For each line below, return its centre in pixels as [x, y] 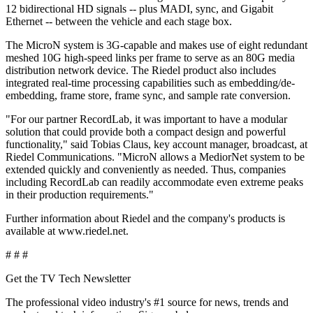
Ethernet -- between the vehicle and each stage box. [119, 21]
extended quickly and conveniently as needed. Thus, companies [146, 169]
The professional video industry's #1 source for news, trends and [147, 302]
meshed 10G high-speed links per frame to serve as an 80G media [150, 57]
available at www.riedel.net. [67, 231]
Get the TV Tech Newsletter [68, 278]
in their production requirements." [80, 194]
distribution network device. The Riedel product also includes [141, 70]
